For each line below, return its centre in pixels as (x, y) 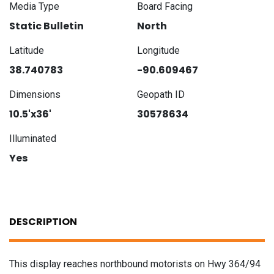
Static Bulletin (46, 26)
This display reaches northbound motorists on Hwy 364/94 (135, 264)
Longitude (158, 51)
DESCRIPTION (43, 222)
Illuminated (33, 139)
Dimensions (35, 95)
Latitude (27, 51)
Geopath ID (161, 95)
